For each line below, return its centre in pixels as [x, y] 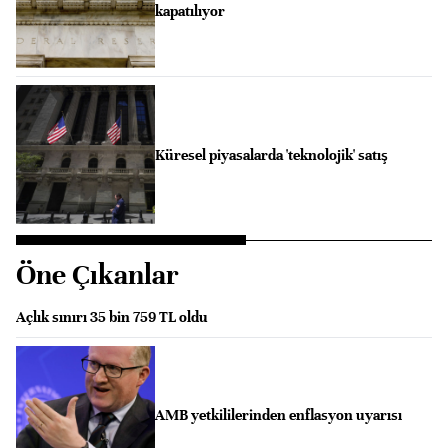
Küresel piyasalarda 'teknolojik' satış [271, 154]
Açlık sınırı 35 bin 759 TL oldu [112, 316]
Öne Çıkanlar [97, 274]
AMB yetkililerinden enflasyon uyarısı [278, 415]
